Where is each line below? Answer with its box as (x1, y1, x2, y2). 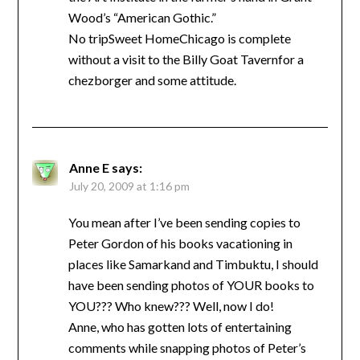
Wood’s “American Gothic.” (67, 9, 216, 25)
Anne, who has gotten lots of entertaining (67, 318, 292, 334)
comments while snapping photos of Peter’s (67, 339, 306, 355)
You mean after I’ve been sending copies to (67, 214, 301, 230)
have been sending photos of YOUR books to (67, 276, 314, 292)
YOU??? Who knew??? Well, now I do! (67, 297, 274, 313)
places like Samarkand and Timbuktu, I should (67, 256, 318, 272)
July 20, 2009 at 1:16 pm (68, 178, 190, 193)
